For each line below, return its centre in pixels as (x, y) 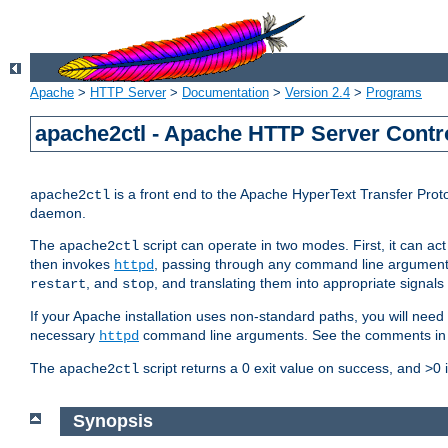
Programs (394, 93)
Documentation (225, 93)
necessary (64, 335)
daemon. (58, 213)
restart (58, 284)
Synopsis (112, 421)
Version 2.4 (317, 93)
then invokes (72, 264)
